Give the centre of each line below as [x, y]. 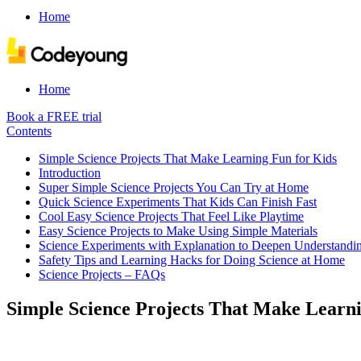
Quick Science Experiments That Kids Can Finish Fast [178, 202]
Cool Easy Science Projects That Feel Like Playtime [171, 216]
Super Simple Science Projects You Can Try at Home [174, 187]
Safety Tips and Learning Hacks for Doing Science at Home [192, 260]
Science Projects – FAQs [102, 274]
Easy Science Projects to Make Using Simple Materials [178, 231]
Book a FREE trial [54, 116]
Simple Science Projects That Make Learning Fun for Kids [188, 158]
